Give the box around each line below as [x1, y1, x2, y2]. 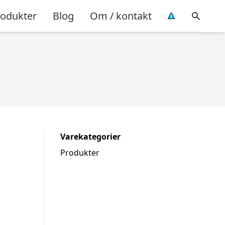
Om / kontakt [90, 9, 152, 23]
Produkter [60, 147, 99, 158]
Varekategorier [60, 131, 121, 142]
